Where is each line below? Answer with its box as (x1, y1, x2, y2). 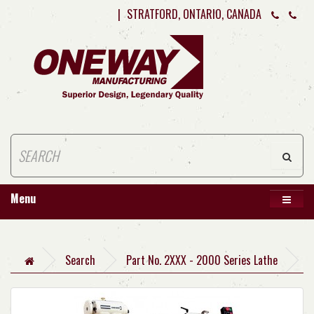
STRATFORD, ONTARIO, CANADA (127, 6, 261, 22)
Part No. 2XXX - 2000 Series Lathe (126, 252, 278, 268)
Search (65, 252, 95, 268)
